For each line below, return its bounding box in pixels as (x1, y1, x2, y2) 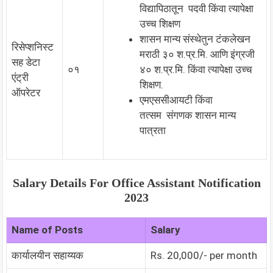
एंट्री (12, 71, 29, 83)
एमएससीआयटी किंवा (140, 94, 213, 106)
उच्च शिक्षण (140, 18, 180, 30)
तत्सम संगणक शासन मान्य (140, 109, 236, 121)
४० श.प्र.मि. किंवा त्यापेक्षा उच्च (140, 63, 252, 76)
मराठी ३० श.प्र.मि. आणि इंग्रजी (140, 48, 255, 60)
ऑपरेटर (12, 87, 40, 99)
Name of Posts (12, 223, 85, 236)
